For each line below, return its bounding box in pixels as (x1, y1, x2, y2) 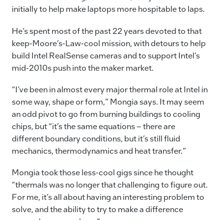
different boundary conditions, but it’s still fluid (12, 133, 180, 143)
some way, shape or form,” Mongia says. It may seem (12, 96, 204, 107)
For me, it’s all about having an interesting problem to (12, 192, 204, 202)
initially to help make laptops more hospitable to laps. (12, 3, 205, 14)
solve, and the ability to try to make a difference (12, 204, 183, 215)
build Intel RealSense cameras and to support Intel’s (12, 50, 200, 60)
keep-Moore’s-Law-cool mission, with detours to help (12, 37, 206, 48)
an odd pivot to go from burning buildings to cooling (12, 108, 200, 119)
